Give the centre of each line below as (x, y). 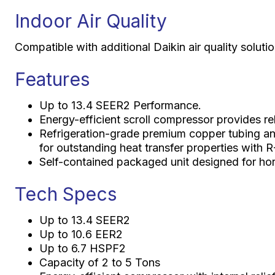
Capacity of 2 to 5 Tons (99, 262)
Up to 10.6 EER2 (81, 234)
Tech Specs (65, 194)
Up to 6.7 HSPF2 (82, 248)
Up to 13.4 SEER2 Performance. (120, 105)
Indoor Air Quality (91, 21)
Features (52, 79)
